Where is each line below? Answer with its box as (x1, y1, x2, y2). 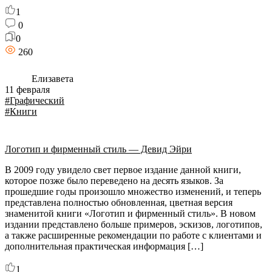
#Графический (5, 95, 64, 106)
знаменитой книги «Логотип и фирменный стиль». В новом (5, 208, 256, 219)
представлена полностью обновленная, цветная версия (5, 197, 233, 208)
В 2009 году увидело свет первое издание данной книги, (5, 165, 241, 175)
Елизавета (29, 73, 73, 84)
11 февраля (5, 84, 50, 95)
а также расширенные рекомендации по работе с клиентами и (5, 230, 262, 240)
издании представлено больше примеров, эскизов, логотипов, (5, 219, 262, 229)
